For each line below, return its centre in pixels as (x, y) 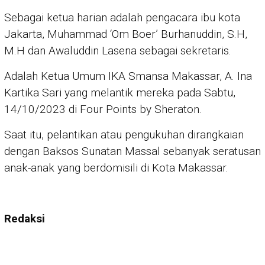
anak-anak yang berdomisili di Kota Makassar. (116, 167)
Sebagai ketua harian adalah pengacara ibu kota (122, 17)
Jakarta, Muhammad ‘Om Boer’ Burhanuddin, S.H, (126, 34)
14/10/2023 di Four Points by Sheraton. (103, 109)
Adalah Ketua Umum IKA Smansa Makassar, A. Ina (128, 76)
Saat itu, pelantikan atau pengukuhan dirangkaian (124, 134)
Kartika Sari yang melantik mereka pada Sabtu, (120, 92)
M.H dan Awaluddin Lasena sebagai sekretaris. (118, 50)
